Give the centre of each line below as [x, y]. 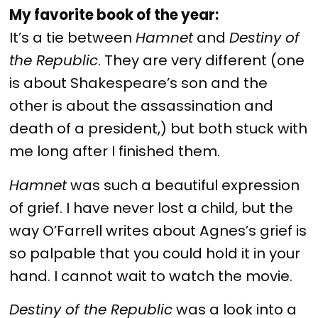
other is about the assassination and [142, 106]
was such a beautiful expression [183, 185]
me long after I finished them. [117, 152]
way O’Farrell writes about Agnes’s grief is [158, 230]
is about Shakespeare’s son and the [139, 83]
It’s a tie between [73, 38]
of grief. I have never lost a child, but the [152, 208]
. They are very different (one [202, 61]
